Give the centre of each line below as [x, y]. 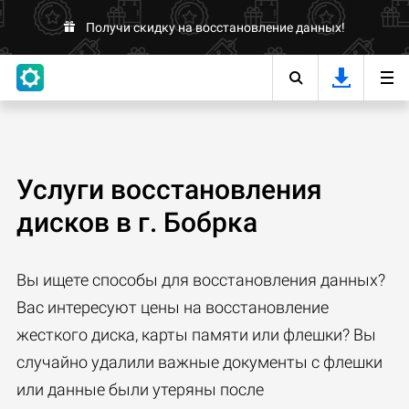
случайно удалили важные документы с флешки [199, 362]
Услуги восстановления [169, 189]
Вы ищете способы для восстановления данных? [201, 280]
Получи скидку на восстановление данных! [215, 27]
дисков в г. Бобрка [137, 222]
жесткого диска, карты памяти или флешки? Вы [196, 335]
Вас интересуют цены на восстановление [173, 307]
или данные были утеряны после [140, 389]
